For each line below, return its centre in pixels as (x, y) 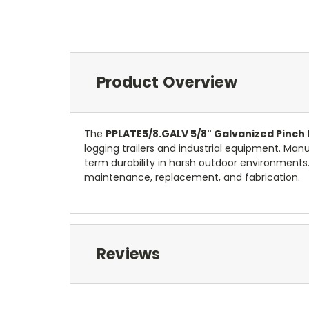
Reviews (128, 254)
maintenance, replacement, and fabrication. (192, 177)
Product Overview (167, 82)
